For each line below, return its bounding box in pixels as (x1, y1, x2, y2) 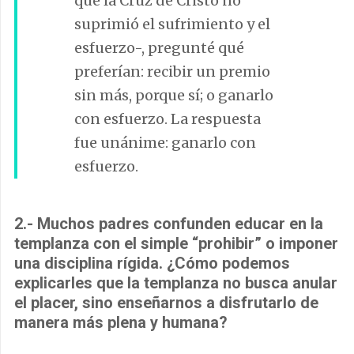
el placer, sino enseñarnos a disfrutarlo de (14, 292, 318, 312)
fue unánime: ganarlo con (74, 133, 256, 152)
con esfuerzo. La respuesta (74, 109, 261, 128)
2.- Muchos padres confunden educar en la (14, 213, 323, 233)
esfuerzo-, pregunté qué (74, 38, 244, 57)
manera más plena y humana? (14, 312, 228, 332)
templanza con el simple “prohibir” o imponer (14, 233, 338, 253)
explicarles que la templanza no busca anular (14, 273, 337, 292)
